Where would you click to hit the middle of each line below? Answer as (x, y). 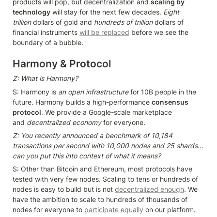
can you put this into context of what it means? (87, 156)
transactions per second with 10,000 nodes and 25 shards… (108, 146)
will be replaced (104, 32)
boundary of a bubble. (48, 43)
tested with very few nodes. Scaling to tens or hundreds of (105, 179)
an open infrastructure (93, 92)
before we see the (159, 32)
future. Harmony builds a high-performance (82, 102)
